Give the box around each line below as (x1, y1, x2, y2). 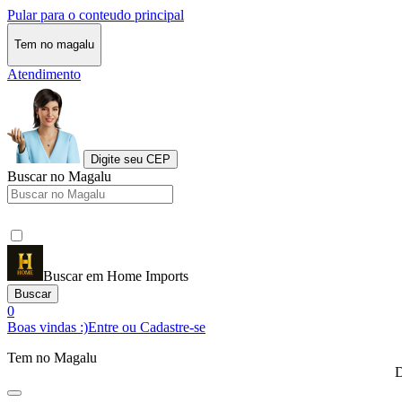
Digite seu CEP (91, 152, 170, 166)
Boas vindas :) (7, 319, 88, 335)
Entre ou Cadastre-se (88, 319, 205, 335)
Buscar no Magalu (7, 168, 111, 184)
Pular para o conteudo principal (7, 7, 184, 22)
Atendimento (7, 66, 81, 82)
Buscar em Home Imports (43, 267, 188, 284)
